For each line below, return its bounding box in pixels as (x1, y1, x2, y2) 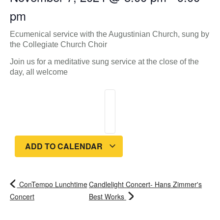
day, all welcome (10, 68, 68, 77)
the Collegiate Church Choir (10, 40, 107, 49)
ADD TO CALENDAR (25, 140, 105, 152)
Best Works (89, 191, 126, 201)
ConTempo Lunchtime (17, 179, 87, 189)
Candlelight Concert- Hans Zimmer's (89, 179, 202, 189)
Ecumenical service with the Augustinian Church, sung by (10, 30, 209, 38)
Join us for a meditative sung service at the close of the (10, 57, 199, 66)
